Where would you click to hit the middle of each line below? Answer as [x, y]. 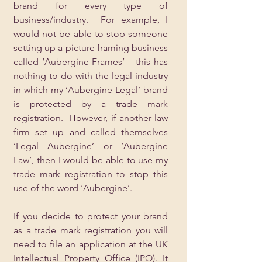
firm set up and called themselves [91, 132]
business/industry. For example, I [91, 20]
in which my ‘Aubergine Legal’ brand [91, 90]
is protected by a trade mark [91, 104]
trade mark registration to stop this [91, 174]
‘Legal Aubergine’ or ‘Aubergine [91, 146]
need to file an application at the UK [91, 244]
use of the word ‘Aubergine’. [73, 188]
